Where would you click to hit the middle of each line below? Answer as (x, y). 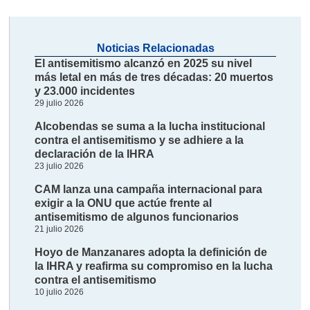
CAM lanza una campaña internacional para (149, 189)
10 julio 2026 (60, 292)
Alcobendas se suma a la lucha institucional (150, 126)
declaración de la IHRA (95, 154)
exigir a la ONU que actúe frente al (124, 203)
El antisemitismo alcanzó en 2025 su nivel (144, 63)
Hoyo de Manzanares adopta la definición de (151, 252)
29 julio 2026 (60, 103)
